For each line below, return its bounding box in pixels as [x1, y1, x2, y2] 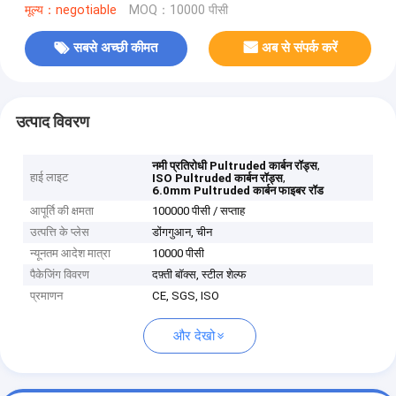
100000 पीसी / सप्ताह [152, 204, 246, 218]
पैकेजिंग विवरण [30, 268, 90, 282]
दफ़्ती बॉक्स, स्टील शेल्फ [152, 268, 247, 282]
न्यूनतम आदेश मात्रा [30, 247, 111, 261]
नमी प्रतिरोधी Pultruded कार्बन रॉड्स [152, 159, 318, 173]
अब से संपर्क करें [262, 40, 339, 57]
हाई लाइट [30, 171, 69, 185]
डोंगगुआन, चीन [152, 225, 213, 240]
